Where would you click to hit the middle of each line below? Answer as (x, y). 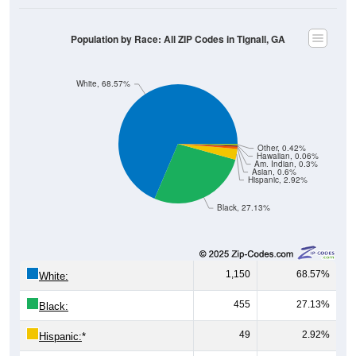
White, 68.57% (104, 83)
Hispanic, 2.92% (277, 180)
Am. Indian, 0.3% (286, 164)
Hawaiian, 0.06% (287, 156)
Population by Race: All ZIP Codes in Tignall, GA (178, 39)
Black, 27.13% (244, 207)
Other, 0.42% (281, 148)
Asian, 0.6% (274, 172)
